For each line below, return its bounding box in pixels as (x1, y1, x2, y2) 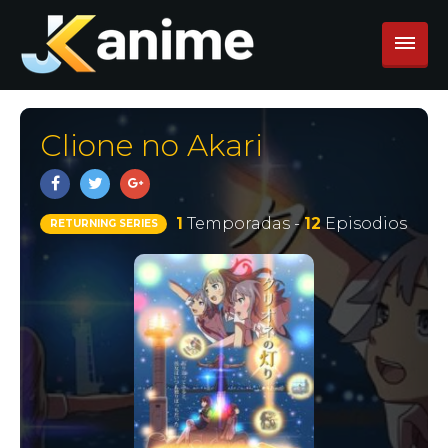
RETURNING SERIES (49, 217, 158, 230)
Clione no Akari (40, 127, 263, 164)
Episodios (320, 214, 407, 233)
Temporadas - (182, 214, 304, 233)
